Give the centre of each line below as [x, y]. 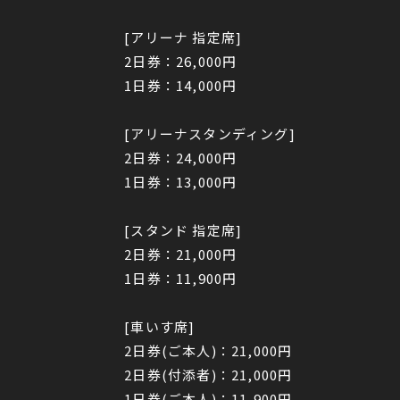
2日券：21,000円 [181, 254]
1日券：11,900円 [181, 279]
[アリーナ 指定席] [183, 37]
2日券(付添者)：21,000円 [208, 375]
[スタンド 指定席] [183, 230]
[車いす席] [160, 327]
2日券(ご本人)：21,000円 [208, 351]
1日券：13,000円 [181, 182]
